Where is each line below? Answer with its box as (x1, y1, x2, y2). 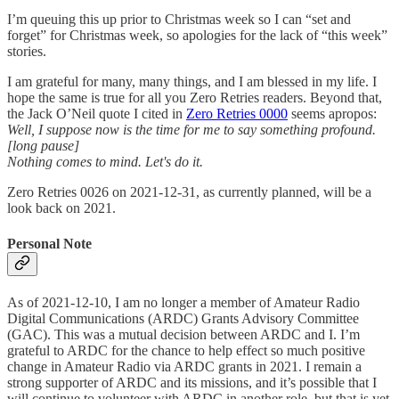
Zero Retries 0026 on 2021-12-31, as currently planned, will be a (7, 184, 371, 200)
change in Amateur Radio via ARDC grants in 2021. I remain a (7, 358, 362, 374)
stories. (7, 44, 46, 60)
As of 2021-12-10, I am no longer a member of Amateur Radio (7, 294, 360, 310)
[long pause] (7, 138, 79, 154)
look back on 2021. (7, 200, 116, 216)
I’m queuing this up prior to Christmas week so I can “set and (7, 12, 351, 28)
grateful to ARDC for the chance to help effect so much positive (7, 342, 365, 358)
